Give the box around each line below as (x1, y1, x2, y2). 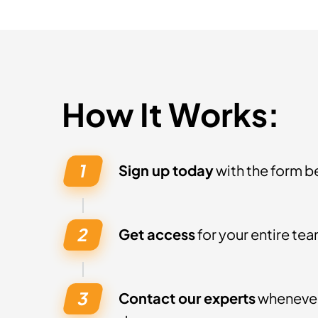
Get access (119, 225, 195, 243)
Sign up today (119, 161, 214, 179)
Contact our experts (119, 289, 256, 307)
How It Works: (62, 94, 280, 134)
